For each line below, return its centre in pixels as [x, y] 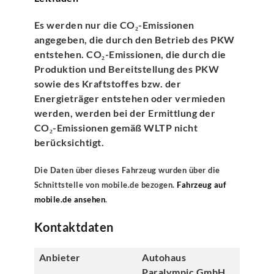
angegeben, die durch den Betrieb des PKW [134, 39]
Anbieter [60, 257]
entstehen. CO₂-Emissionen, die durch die [130, 54]
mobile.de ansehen [70, 199]
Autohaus [164, 257]
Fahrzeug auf [202, 184]
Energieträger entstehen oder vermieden [130, 98]
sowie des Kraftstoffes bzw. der [108, 83]
